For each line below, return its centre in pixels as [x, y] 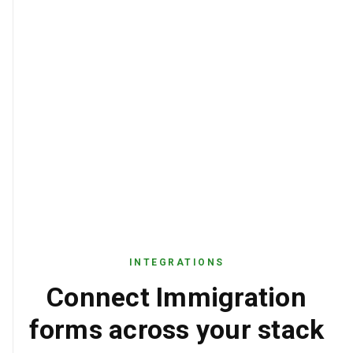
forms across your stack [176, 329]
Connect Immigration [176, 297]
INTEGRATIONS [176, 262]
